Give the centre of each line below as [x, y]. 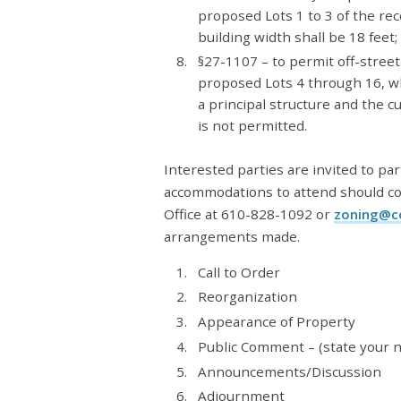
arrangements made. [232, 236]
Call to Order [239, 272]
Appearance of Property [276, 322]
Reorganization [247, 297]
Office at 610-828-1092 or [247, 213]
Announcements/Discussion [289, 371]
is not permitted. [252, 126]
